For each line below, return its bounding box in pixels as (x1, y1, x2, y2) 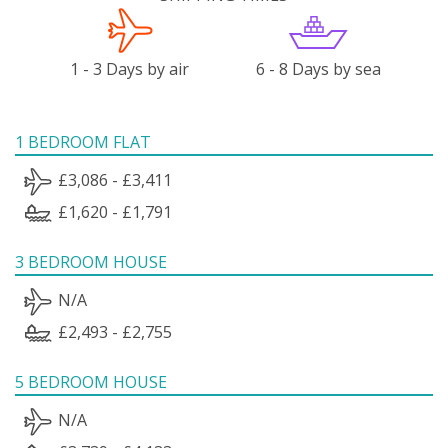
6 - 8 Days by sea (255, 57, 381, 80)
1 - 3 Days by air (70, 57, 190, 80)
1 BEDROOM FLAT (15, 130, 151, 153)
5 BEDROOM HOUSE (15, 370, 167, 393)
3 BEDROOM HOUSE (15, 250, 167, 273)
